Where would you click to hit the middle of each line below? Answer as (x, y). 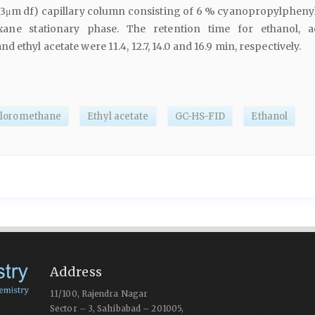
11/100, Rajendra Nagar (99, 294)
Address (76, 271)
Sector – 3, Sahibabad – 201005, (117, 308)
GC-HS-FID (200, 116)
